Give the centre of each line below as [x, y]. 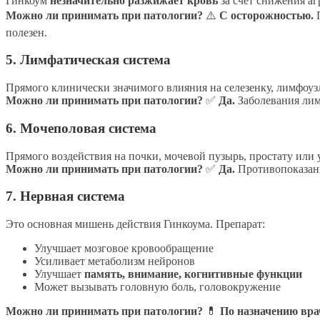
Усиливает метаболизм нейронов [115, 261]
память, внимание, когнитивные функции [193, 274]
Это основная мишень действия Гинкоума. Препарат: [135, 224]
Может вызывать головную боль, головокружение [157, 286]
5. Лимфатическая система [88, 60]
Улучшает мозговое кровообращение [124, 248]
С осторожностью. [266, 15]
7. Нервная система [65, 196]
